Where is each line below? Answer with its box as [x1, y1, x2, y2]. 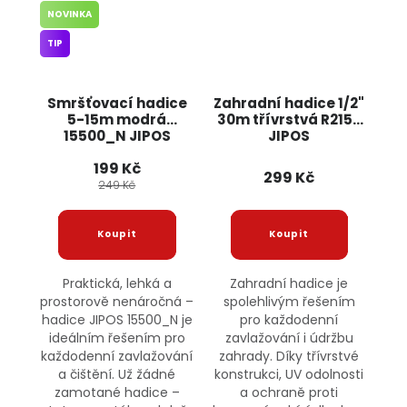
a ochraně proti [240, 382, 339, 402]
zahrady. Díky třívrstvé [219, 346, 360, 365]
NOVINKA [47, 7, 92, 22]
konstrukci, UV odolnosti [214, 364, 364, 383]
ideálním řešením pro [48, 328, 185, 347]
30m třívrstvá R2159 [216, 109, 362, 129]
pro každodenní [240, 310, 339, 329]
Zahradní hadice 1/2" [213, 93, 365, 113]
